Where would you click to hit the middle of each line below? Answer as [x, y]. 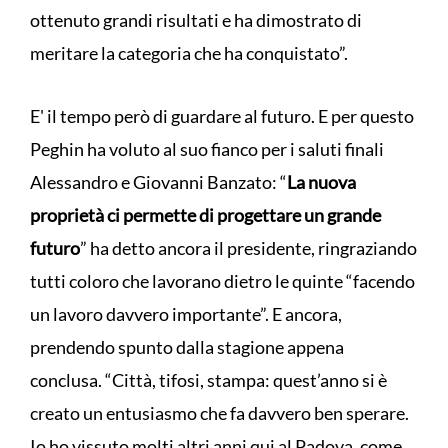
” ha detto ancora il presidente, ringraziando [248, 248]
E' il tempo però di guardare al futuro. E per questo [222, 116]
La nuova [321, 182]
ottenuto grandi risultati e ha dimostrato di [196, 20]
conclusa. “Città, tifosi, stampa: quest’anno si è [208, 380]
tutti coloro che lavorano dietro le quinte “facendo [222, 281]
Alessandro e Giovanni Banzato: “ [158, 182]
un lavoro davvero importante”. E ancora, [186, 314]
